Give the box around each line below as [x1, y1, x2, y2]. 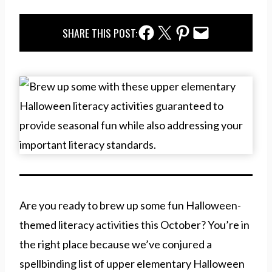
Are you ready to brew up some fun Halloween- [19, 199, 241, 212]
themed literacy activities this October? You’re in [19, 218, 250, 232]
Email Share [191, 22, 228, 41]
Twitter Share [154, 22, 192, 41]
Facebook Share [136, 22, 174, 41]
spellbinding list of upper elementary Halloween [19, 257, 245, 271]
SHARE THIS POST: [62, 25, 137, 41]
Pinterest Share [172, 22, 210, 41]
